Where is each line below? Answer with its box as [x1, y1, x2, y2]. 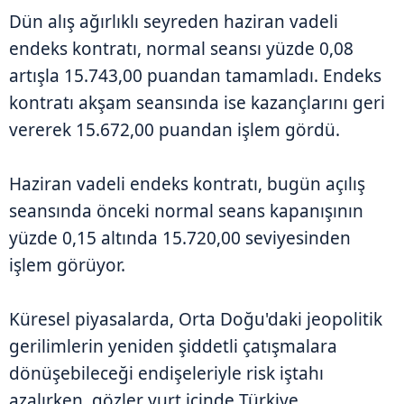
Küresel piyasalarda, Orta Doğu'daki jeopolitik [9, 307, 382, 331]
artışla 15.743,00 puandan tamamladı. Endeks [9, 63, 381, 87]
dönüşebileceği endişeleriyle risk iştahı [9, 361, 324, 385]
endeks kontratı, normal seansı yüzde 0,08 [9, 36, 353, 60]
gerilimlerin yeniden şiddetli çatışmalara [9, 334, 337, 358]
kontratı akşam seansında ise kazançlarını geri [9, 90, 385, 115]
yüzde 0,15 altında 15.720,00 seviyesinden [9, 225, 351, 250]
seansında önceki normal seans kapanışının [9, 198, 363, 223]
